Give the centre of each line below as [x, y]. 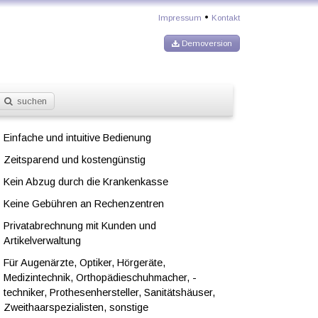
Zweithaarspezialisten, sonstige [76, 307]
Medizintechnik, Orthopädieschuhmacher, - [100, 277]
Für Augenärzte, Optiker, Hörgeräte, [84, 262]
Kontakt [225, 18]
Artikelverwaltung [42, 240]
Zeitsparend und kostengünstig [74, 159]
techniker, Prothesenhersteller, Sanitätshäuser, [109, 292]
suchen [31, 101]
